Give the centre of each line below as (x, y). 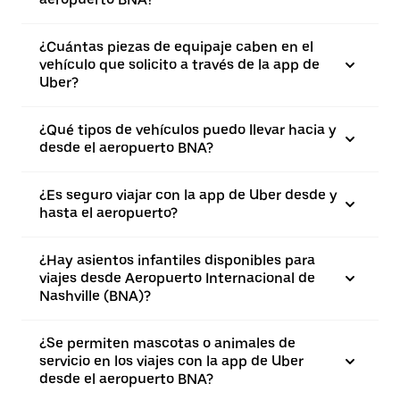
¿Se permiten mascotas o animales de (167, 343)
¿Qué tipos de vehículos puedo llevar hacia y (188, 129)
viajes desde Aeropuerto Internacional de (177, 278)
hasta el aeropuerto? (108, 212)
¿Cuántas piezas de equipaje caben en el (176, 46)
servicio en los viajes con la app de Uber (171, 361)
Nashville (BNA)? (95, 296)
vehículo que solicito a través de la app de (179, 64)
